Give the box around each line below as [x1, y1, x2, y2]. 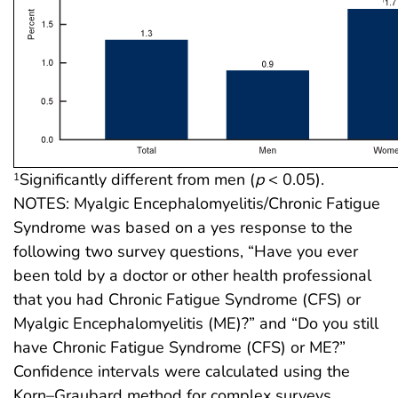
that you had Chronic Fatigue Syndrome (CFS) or [13, 289, 361, 311]
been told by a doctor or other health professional [13, 265, 371, 287]
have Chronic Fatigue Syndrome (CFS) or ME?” [13, 337, 346, 359]
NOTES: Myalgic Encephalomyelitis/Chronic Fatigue [13, 193, 380, 215]
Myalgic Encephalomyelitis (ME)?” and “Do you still [13, 313, 378, 335]
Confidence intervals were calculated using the [13, 361, 350, 383]
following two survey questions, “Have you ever [13, 241, 358, 263]
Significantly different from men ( [20, 169, 255, 191]
